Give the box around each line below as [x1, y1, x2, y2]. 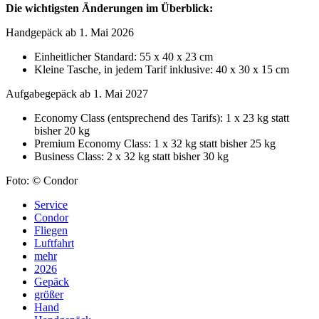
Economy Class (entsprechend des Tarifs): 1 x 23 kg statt [34, 111, 289, 124]
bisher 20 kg [34, 124, 90, 137]
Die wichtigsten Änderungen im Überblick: [6, 1, 213, 14]
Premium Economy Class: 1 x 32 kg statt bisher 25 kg [34, 137, 276, 150]
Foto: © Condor [6, 174, 78, 187]
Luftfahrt [34, 236, 74, 249]
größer [34, 288, 63, 300]
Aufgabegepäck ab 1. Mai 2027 [6, 87, 148, 100]
